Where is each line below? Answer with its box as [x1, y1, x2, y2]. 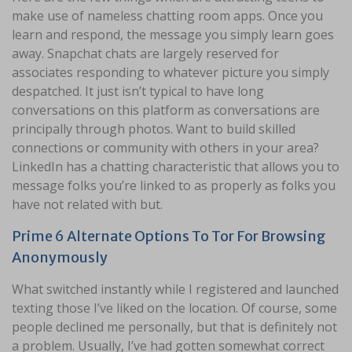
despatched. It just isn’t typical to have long [12, 82, 264, 101]
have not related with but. [12, 196, 163, 214]
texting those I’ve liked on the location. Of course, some [12, 299, 337, 317]
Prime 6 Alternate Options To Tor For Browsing [12, 227, 326, 246]
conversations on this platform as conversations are [12, 101, 320, 119]
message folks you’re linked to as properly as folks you [12, 177, 335, 195]
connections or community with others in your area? [12, 139, 319, 157]
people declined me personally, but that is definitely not [12, 318, 337, 336]
